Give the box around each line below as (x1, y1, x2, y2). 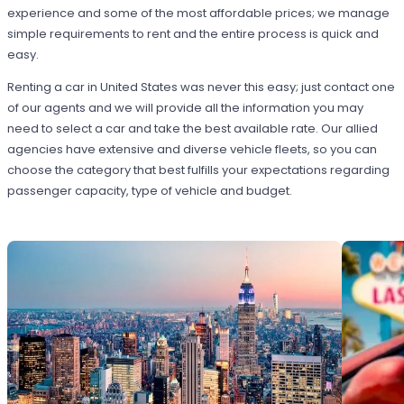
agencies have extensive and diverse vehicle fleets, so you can (7, 140, 378, 158)
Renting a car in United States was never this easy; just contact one (7, 78, 396, 96)
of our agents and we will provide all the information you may (7, 98, 364, 116)
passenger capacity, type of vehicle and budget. (7, 181, 293, 199)
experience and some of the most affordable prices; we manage (7, 4, 390, 22)
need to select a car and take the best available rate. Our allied (7, 119, 379, 137)
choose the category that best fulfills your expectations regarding (7, 161, 390, 179)
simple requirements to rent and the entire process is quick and (7, 24, 380, 42)
